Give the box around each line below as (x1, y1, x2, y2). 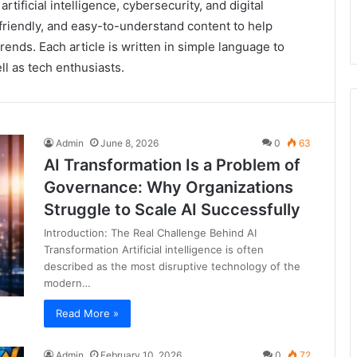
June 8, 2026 (100, 137, 159, 149)
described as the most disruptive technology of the (44, 260, 300, 273)
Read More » (56, 307, 119, 320)
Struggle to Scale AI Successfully (44, 200, 300, 219)
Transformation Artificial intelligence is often (44, 243, 264, 256)
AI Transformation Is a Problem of (44, 155, 300, 175)
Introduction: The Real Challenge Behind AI (44, 226, 257, 239)
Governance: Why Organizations (44, 178, 293, 197)
